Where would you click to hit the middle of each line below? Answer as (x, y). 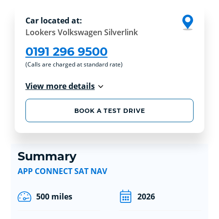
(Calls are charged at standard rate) (74, 65)
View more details (60, 86)
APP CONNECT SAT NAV (62, 171)
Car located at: (54, 21)
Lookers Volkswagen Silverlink (81, 33)
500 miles (54, 196)
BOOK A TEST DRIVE (109, 110)
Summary (47, 156)
